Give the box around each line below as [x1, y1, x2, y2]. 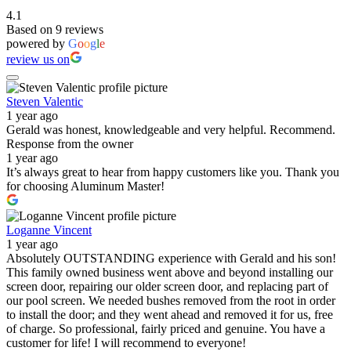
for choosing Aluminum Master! [6, 179, 165, 194]
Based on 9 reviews [6, 23, 103, 37]
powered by [6, 37, 68, 51]
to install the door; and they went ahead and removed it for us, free [6, 308, 333, 322]
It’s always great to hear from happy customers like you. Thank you [6, 165, 339, 179]
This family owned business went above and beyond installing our [6, 266, 333, 280]
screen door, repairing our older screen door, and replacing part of [6, 280, 328, 294]
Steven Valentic [6, 95, 83, 109]
